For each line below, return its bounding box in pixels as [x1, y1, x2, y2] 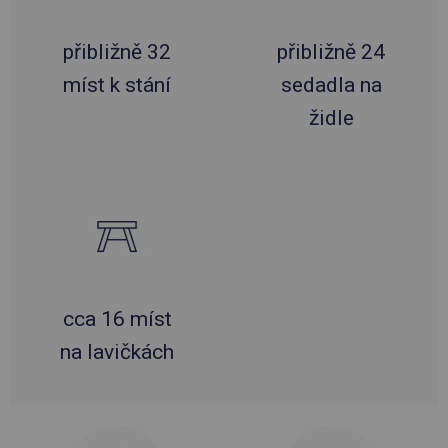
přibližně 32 [63, 39, 171, 64]
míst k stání [63, 72, 171, 97]
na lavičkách [60, 339, 174, 364]
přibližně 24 [277, 39, 385, 64]
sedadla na [280, 72, 382, 97]
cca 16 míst [62, 306, 172, 331]
